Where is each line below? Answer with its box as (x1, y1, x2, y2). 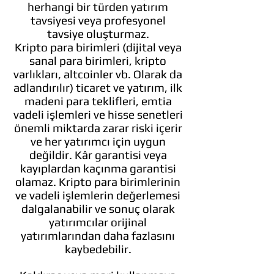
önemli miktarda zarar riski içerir (13, 121, 182, 135)
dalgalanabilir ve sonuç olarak (21, 202, 175, 215)
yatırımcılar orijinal (49, 215, 147, 229)
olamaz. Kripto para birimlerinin (15, 175, 180, 188)
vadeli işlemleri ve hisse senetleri (13, 108, 183, 121)
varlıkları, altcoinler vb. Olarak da (13, 67, 182, 81)
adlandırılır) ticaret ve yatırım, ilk (13, 81, 182, 94)
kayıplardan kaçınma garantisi (20, 161, 176, 175)
